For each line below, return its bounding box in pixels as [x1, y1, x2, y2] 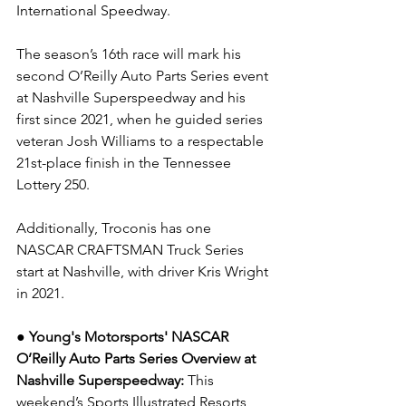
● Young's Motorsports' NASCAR [16, 328, 232, 345]
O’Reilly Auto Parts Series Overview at [16, 350, 259, 367]
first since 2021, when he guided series [16, 111, 266, 128]
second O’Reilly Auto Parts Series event [16, 67, 272, 84]
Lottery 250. [16, 176, 90, 193]
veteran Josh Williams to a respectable [16, 132, 267, 150]
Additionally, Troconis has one [16, 219, 215, 237]
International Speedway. [16, 2, 170, 19]
